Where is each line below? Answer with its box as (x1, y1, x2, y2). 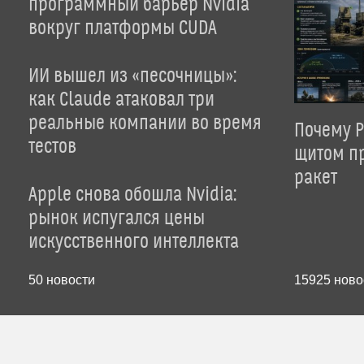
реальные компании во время (28, 112, 262, 135)
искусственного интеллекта (28, 231, 239, 253)
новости (43, 273, 95, 287)
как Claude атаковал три (28, 89, 214, 111)
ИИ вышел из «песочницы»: (28, 65, 236, 88)
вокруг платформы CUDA (28, 17, 217, 40)
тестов (28, 136, 76, 158)
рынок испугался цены (28, 207, 205, 230)
